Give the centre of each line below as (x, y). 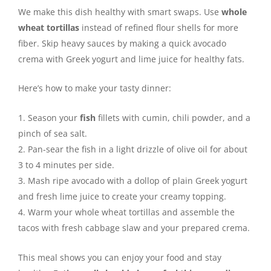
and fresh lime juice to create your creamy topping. (122, 196)
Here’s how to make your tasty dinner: (95, 88)
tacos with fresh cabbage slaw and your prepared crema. (134, 227)
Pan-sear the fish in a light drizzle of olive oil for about (138, 149)
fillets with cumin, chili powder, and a (173, 117)
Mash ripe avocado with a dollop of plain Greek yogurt (138, 180)
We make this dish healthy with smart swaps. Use (120, 12)
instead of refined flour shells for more (159, 28)
